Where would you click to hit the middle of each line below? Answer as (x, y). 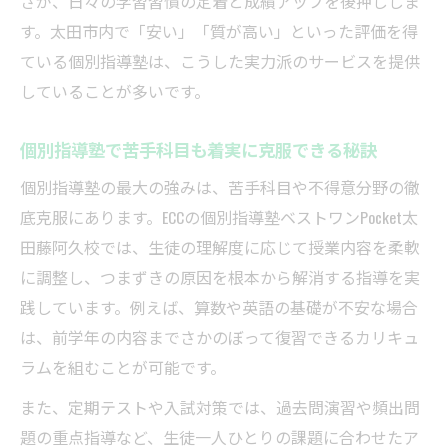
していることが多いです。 (115, 91)
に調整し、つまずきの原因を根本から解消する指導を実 (220, 277)
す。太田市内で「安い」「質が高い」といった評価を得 (219, 31)
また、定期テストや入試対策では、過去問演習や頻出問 (220, 407)
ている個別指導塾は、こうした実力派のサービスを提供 (220, 61)
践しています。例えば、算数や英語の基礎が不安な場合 (219, 307)
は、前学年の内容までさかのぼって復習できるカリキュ (219, 337)
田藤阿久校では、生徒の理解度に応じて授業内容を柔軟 (220, 247)
